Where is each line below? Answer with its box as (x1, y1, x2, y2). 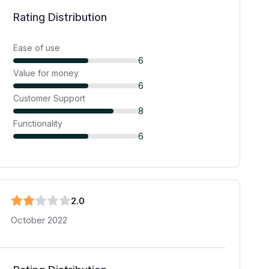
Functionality (13, 118, 63, 128)
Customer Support (13, 93, 86, 103)
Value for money (13, 68, 79, 78)
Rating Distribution (13, 11, 107, 23)
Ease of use (13, 43, 61, 53)
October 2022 (11, 214, 68, 226)
